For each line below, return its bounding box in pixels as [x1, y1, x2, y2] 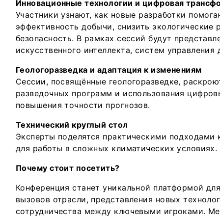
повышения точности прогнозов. [16, 100, 150, 110]
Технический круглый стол [16, 119, 128, 130]
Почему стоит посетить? [16, 163, 120, 173]
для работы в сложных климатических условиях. [16, 143, 218, 153]
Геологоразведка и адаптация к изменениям [16, 64, 202, 75]
